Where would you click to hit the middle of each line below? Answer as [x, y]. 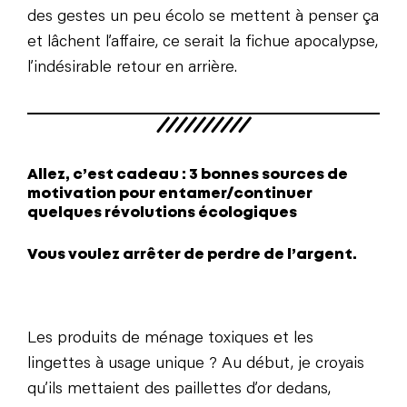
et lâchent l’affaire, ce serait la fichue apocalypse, [203, 43]
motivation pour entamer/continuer [170, 194]
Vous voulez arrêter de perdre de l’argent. [192, 255]
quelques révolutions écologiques [162, 213]
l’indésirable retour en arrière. [132, 69]
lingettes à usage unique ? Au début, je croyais [196, 365]
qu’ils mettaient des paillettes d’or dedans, [179, 390]
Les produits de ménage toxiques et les [170, 339]
